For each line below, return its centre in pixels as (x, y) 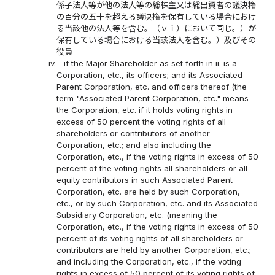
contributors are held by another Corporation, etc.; (154, 250)
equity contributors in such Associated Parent (145, 180)
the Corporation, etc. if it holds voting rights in (145, 110)
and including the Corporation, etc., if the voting (149, 262)
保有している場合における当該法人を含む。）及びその (157, 40)
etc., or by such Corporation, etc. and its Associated (157, 203)
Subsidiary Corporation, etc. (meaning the (137, 215)
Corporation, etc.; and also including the (134, 145)
